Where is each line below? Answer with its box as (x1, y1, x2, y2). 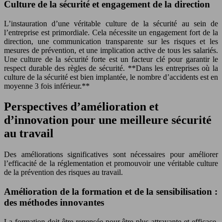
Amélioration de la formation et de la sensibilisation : (4, 186, 218, 197)
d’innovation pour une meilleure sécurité (4, 113, 212, 127)
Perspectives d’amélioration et (4, 100, 159, 113)
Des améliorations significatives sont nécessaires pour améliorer (4, 150, 218, 159)
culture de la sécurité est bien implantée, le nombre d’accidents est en (4, 72, 218, 81)
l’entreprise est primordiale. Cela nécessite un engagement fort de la (4, 28, 218, 37)
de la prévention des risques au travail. (4, 168, 123, 177)
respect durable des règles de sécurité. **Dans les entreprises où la (4, 63, 218, 72)
